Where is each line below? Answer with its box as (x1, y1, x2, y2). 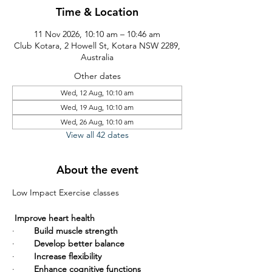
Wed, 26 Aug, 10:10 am (61, 117, 134, 126)
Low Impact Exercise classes (12, 186, 136, 198)
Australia (81, 51, 114, 63)
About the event (56, 162, 138, 177)
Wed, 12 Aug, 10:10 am (61, 87, 134, 97)
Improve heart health (15, 212, 95, 223)
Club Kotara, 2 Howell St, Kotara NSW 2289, (14, 39, 180, 51)
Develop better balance (34, 237, 124, 249)
